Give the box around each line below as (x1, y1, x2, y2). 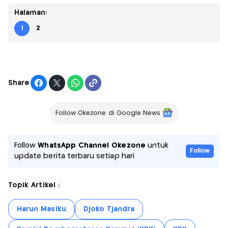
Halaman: (14, 9, 47, 17)
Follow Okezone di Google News (55, 110, 161, 117)
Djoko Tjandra (83, 206, 135, 213)
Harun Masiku (17, 206, 66, 213)
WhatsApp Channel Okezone (38, 142, 146, 150)
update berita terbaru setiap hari (14, 153, 134, 160)
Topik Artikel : (8, 182, 60, 189)
